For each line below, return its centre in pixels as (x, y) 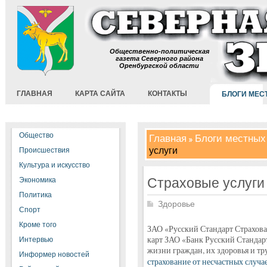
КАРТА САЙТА (100, 94)
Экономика (37, 180)
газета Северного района (159, 58)
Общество (36, 135)
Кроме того (38, 225)
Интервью (36, 240)
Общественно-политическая (159, 51)
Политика (35, 195)
